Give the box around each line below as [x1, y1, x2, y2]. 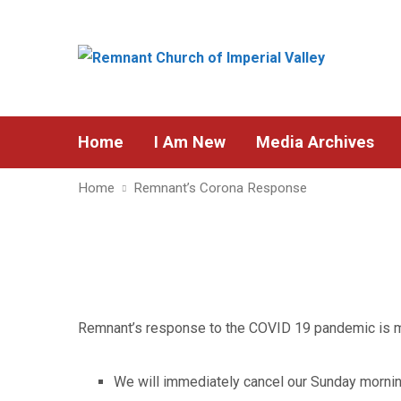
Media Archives [256, 132, 374, 151]
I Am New [154, 132, 226, 151]
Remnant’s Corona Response [133, 180, 307, 196]
